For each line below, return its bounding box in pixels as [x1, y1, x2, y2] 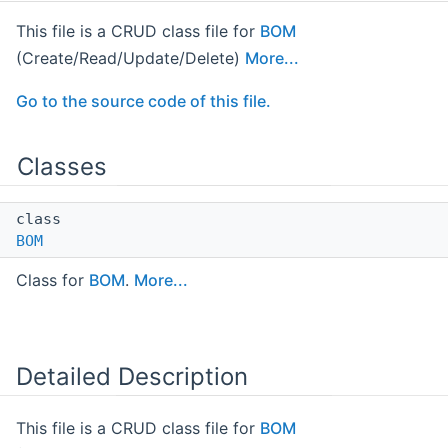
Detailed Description [16, 362, 248, 392]
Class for [16, 270, 89, 291]
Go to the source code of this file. [16, 91, 271, 112]
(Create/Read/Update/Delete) [16, 48, 245, 69]
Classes [17, 152, 107, 182]
